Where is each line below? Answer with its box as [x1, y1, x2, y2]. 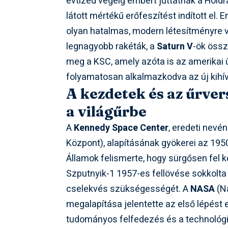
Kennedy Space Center [74, 121, 169, 135]
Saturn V [157, 39, 193, 53]
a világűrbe [66, 102, 147, 120]
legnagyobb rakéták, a [66, 39, 157, 53]
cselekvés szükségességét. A [66, 182, 191, 196]
